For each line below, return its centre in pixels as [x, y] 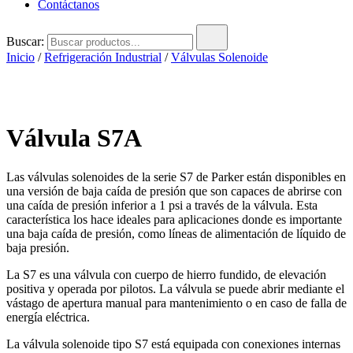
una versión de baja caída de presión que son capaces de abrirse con [174, 191]
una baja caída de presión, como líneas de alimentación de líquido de [176, 233]
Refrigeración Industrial [103, 57]
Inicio [20, 57]
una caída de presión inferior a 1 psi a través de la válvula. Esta [162, 205]
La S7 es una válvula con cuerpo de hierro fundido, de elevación [166, 274]
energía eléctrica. [48, 317]
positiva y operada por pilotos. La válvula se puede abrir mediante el [175, 288]
